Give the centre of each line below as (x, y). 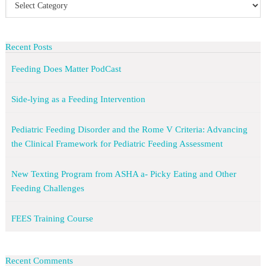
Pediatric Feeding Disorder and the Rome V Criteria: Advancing (129, 130)
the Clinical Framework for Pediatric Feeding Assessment (117, 144)
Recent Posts (28, 47)
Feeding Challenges (47, 189)
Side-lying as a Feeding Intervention (79, 99)
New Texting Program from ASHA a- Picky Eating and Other (123, 174)
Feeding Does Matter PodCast (66, 69)
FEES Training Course (53, 219)
